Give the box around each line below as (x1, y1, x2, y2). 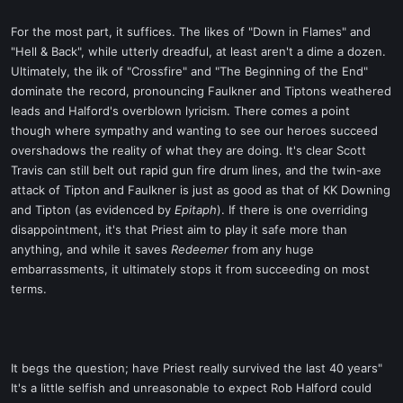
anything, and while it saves (11, 242, 171, 256)
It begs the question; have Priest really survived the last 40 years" (11, 361, 382, 375)
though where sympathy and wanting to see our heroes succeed (11, 123, 378, 138)
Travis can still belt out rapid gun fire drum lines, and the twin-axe (11, 163, 381, 177)
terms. (11, 282, 47, 296)
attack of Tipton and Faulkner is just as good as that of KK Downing (11, 183, 390, 197)
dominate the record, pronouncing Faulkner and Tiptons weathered (11, 84, 391, 98)
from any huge (228, 242, 314, 256)
